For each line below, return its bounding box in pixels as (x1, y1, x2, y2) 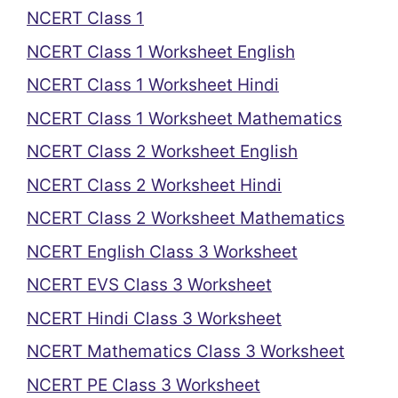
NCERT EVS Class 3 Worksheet (27, 275, 272, 295)
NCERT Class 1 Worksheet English (27, 41, 295, 62)
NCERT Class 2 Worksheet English (27, 141, 298, 162)
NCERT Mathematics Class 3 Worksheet (27, 341, 345, 362)
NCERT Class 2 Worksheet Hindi (27, 174, 282, 195)
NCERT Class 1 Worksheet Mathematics (27, 107, 342, 129)
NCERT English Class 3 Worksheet (27, 241, 298, 262)
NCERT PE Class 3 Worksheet (27, 374, 260, 395)
